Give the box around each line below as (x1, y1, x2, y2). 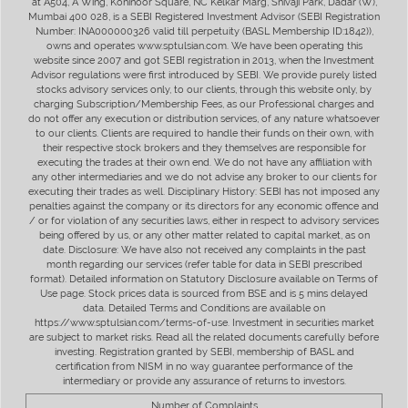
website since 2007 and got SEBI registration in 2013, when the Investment (34, 54, 374, 66)
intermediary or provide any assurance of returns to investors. (62, 374, 346, 387)
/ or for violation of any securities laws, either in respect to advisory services (29, 214, 379, 227)
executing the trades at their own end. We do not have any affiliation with (36, 156, 372, 168)
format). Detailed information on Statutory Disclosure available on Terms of (30, 272, 378, 285)
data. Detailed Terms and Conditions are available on (83, 301, 325, 314)
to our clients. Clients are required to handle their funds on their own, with (35, 127, 373, 139)
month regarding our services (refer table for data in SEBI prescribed (46, 258, 362, 270)
